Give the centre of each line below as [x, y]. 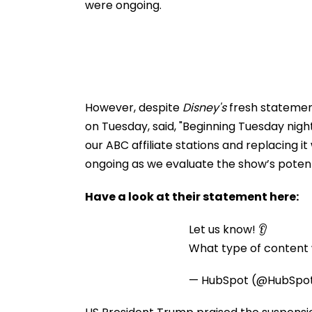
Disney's [204, 107]
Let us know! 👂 [228, 229]
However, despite [134, 107]
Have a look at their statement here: [192, 196]
